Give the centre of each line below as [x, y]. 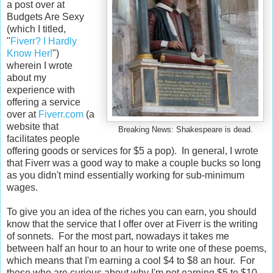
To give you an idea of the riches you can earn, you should [132, 211]
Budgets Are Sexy [45, 16]
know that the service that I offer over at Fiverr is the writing [132, 224]
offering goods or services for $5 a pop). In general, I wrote [133, 151]
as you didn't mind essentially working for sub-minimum [126, 175]
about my [27, 77]
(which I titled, [36, 29]
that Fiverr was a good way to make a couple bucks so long [134, 163]
